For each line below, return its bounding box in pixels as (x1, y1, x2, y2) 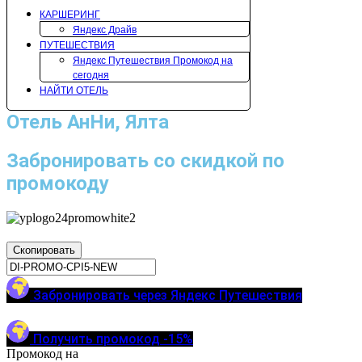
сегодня (73, 69, 109, 81)
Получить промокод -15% (33, 331, 193, 347)
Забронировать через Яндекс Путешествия (33, 288, 302, 303)
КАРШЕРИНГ (40, 9, 100, 20)
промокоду (6, 172, 109, 195)
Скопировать (13, 244, 75, 256)
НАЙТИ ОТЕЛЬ (40, 85, 108, 96)
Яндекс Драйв (73, 24, 137, 36)
